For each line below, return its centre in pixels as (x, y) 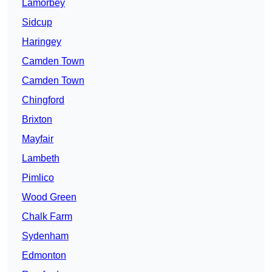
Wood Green (49, 197)
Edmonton (44, 256)
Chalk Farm (47, 217)
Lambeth (41, 158)
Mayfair (38, 139)
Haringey (42, 42)
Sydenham (45, 236)
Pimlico (38, 178)
